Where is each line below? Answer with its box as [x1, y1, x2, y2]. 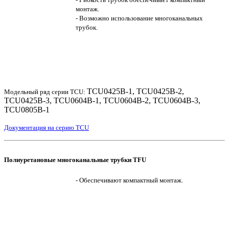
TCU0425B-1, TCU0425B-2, [87, 86, 184, 96]
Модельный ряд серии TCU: [4, 87, 87, 96]
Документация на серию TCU [4, 123, 89, 131]
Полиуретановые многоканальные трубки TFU [4, 155, 146, 164]
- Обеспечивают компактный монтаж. [76, 176, 183, 184]
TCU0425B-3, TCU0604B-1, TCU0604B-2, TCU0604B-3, [4, 96, 200, 105]
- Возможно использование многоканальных [76, 14, 203, 22]
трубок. [76, 23, 98, 31]
